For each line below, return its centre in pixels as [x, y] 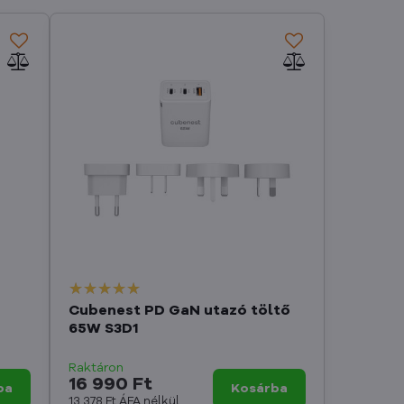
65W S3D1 [103, 329]
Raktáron [96, 367]
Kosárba [260, 388]
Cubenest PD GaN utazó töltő [179, 311]
